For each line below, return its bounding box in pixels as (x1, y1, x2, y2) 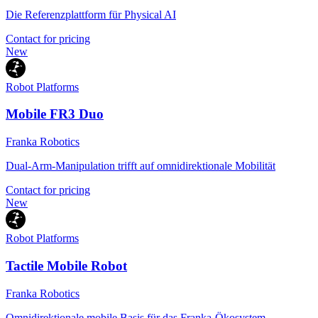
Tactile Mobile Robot (6, 258, 127, 273)
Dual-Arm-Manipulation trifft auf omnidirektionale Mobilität (6, 160, 275, 172)
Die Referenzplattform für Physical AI (6, 8, 176, 21)
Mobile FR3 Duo (6, 106, 104, 122)
